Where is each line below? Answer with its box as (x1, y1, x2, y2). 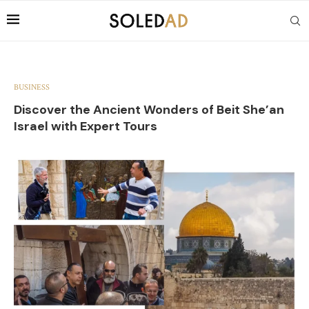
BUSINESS (14, 82, 50, 92)
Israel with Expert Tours (14, 118, 157, 134)
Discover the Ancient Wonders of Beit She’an (14, 101, 284, 118)
